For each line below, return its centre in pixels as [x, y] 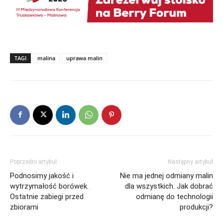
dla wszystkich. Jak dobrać [169, 186]
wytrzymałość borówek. [49, 186]
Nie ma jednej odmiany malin [167, 175]
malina [46, 58]
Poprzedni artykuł [33, 162]
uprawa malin [84, 58]
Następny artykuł [190, 162]
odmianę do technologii [174, 196]
